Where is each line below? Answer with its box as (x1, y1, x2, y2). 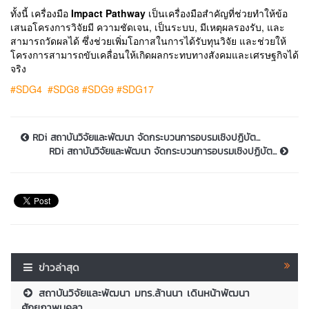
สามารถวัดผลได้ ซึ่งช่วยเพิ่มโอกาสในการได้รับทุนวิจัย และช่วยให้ (10, 34, 286, 48)
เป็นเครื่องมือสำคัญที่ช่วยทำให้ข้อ (148, 6, 288, 21)
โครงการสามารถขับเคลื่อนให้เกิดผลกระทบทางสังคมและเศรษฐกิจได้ (10, 48, 299, 62)
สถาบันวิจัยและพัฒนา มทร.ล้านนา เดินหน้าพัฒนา (34, 285, 250, 301)
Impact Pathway (68, 6, 148, 21)
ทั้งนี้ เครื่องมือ (10, 6, 68, 21)
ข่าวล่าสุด (39, 259, 80, 276)
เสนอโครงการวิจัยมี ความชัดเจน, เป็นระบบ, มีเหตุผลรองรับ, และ (10, 20, 285, 34)
